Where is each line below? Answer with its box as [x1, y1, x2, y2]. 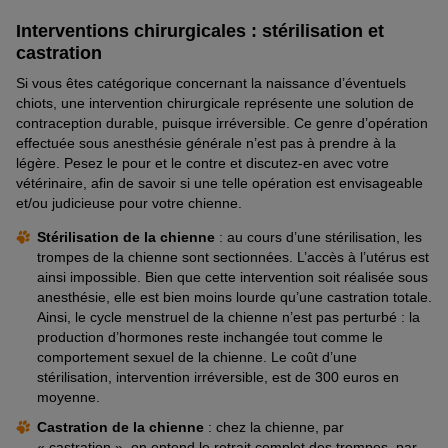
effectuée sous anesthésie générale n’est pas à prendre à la [16, 134, 396, 151]
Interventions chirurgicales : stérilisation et [16, 20, 384, 41]
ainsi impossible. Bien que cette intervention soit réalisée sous [37, 268, 428, 285]
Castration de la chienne [37, 418, 208, 435]
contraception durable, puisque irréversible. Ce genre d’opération [16, 114, 428, 131]
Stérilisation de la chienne [37, 228, 219, 245]
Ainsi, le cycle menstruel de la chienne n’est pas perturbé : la [37, 308, 420, 325]
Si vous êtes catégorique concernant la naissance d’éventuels [16, 74, 406, 91]
